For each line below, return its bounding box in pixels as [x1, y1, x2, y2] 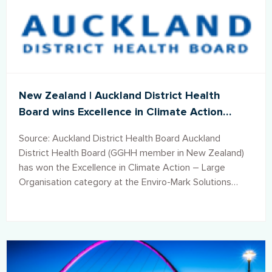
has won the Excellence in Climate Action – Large [19, 161, 225, 174]
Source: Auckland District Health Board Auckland [19, 132, 182, 144]
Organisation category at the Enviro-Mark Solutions [19, 175, 231, 188]
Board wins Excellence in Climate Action [19, 104, 223, 118]
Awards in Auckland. [19, 190, 103, 203]
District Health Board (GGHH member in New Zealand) [19, 146, 244, 159]
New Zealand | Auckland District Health [19, 88, 220, 102]
